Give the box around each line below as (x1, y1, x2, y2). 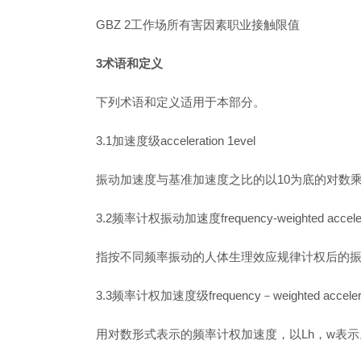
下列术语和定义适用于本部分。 (96, 95, 265, 109)
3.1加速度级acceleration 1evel (96, 134, 255, 147)
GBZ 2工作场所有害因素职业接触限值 (96, 18, 300, 31)
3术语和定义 (96, 56, 163, 70)
